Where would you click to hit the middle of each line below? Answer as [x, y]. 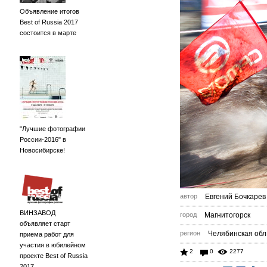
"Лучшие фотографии [52, 129]
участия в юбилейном [53, 245]
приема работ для [47, 234]
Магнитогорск [227, 215]
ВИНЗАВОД [38, 213]
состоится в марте [48, 33]
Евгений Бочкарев [235, 197]
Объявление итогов [49, 11]
